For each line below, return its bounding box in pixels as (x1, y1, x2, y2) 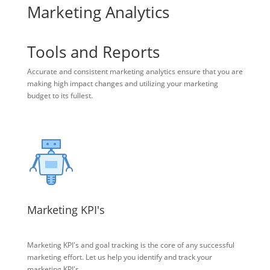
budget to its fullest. (27, 90, 93, 101)
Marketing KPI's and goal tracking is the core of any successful (27, 240, 234, 251)
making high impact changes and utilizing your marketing (27, 78, 218, 89)
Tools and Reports (27, 41, 160, 63)
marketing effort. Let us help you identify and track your (27, 252, 212, 263)
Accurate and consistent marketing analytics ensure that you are (27, 66, 243, 77)
